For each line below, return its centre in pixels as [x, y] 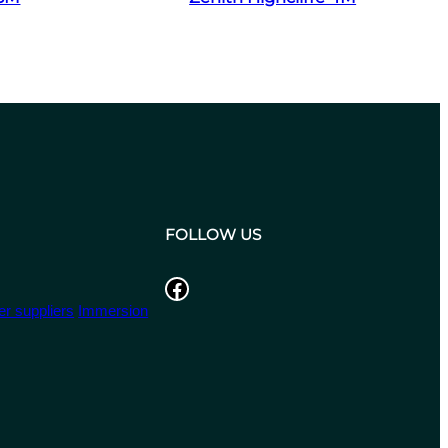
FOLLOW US [212, 235]
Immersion [113, 310]
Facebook [169, 287]
